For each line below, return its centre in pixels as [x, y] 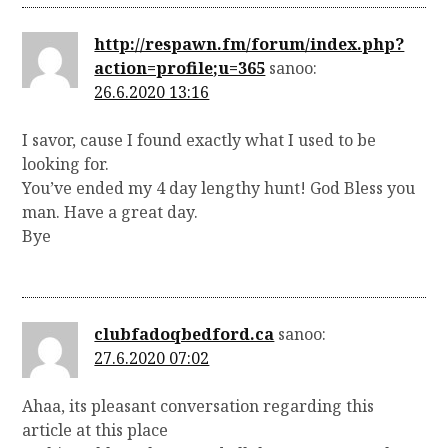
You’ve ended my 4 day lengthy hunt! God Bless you [219, 188]
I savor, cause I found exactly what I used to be [199, 140]
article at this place [95, 429]
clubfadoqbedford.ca [184, 333]
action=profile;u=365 [180, 68]
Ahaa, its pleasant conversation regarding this [198, 405]
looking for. [66, 164]
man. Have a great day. [110, 212]
